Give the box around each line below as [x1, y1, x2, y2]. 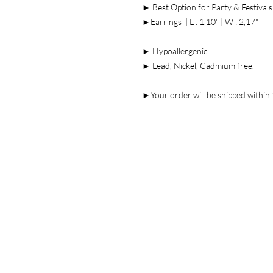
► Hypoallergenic [142, 46, 207, 56]
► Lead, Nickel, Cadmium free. [142, 60, 254, 71]
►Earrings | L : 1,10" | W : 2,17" [142, 16, 258, 27]
